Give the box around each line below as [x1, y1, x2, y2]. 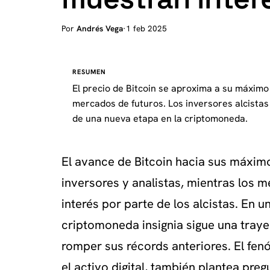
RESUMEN [72, 67, 106, 76]
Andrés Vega [77, 23, 123, 34]
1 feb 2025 [126, 23, 167, 34]
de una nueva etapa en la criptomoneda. [72, 112, 248, 125]
